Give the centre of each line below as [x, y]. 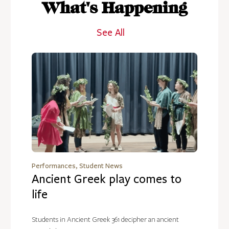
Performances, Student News [77, 166]
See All [111, 32]
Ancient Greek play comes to [106, 179]
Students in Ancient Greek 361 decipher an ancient [105, 220]
